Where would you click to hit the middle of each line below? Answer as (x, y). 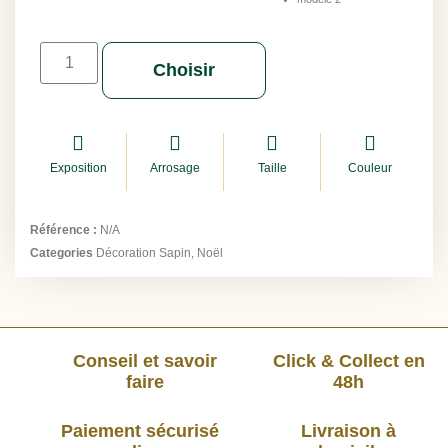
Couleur (369, 168)
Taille (272, 168)
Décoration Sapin (143, 253)
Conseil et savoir (144, 361)
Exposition (78, 168)
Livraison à (348, 431)
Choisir (184, 70)
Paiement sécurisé (139, 431)
